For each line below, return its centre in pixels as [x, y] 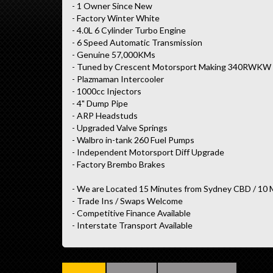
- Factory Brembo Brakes [119, 164]
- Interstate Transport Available [132, 225]
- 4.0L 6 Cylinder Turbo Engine [129, 30]
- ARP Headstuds [105, 115]
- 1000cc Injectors [107, 91]
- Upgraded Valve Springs [120, 127]
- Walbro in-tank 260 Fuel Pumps [133, 140]
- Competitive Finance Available [131, 213]
